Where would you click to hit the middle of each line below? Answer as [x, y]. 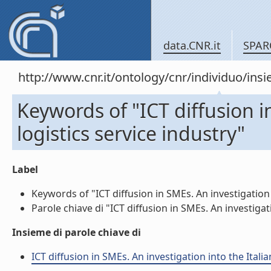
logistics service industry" [131, 133]
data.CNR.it [192, 45]
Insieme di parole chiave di [77, 232]
